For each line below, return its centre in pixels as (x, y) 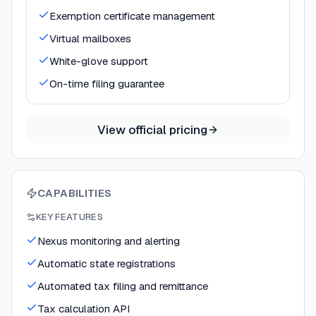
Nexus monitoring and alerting (109, 241)
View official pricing (152, 129)
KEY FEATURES (69, 217)
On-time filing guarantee (107, 84)
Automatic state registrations (107, 264)
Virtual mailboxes (90, 39)
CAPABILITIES (75, 193)
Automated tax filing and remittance (123, 286)
